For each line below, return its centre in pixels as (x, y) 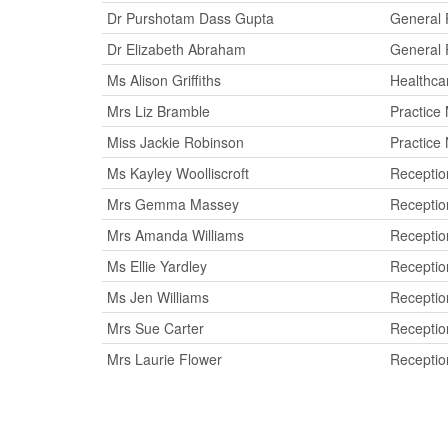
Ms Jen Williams (158, 297)
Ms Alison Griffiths (164, 80)
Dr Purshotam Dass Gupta (190, 18)
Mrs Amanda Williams (175, 235)
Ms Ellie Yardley (157, 266)
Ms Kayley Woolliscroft (178, 173)
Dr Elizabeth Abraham (176, 49)
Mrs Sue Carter (155, 328)
